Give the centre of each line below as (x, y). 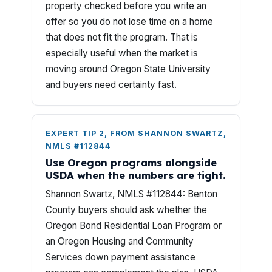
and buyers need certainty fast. (111, 85)
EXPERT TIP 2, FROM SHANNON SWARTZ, (136, 133)
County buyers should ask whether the (126, 210)
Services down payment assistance (121, 257)
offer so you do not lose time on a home (129, 22)
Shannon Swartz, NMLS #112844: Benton (131, 194)
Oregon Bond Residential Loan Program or (134, 226)
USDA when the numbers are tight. (135, 175)
